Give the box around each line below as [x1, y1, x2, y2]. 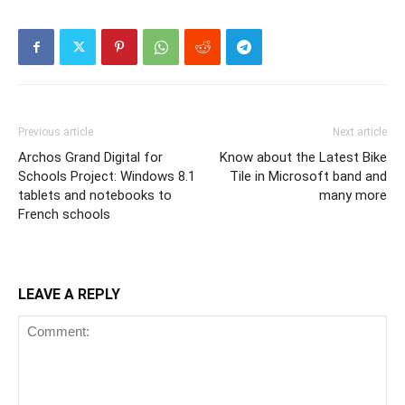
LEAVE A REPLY [18, 285, 120, 303]
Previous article [18, 125, 93, 138]
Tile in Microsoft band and [230, 167, 387, 184]
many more [319, 186, 387, 203]
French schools [18, 205, 110, 222]
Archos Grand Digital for [18, 148, 163, 165]
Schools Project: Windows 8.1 [18, 167, 195, 184]
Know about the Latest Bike [220, 148, 387, 165]
